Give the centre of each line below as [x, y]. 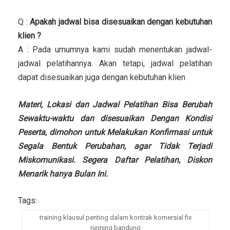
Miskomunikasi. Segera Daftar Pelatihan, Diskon [115, 160]
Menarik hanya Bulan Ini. [63, 174]
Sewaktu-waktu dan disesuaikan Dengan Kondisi [115, 118]
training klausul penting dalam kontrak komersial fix [116, 217]
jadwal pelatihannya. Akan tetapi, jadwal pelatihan [115, 63]
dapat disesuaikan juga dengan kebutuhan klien [102, 77]
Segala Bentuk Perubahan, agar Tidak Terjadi [115, 146]
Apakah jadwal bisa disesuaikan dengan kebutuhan [121, 22]
